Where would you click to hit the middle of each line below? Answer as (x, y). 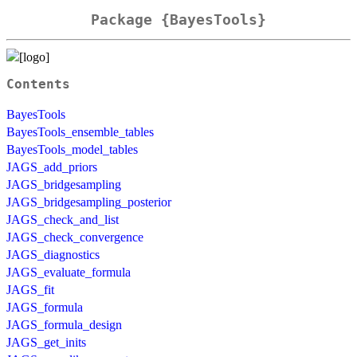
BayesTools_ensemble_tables (80, 131)
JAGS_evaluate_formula (69, 272)
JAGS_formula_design (64, 324)
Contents (38, 84)
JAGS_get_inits (46, 342)
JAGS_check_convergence (75, 237)
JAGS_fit (30, 289)
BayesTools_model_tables (72, 149)
